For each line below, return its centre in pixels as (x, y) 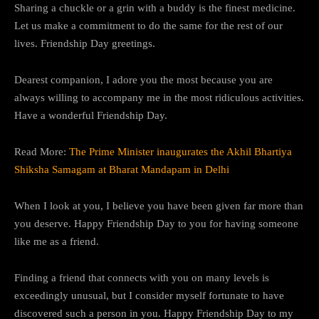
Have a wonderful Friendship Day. (91, 115)
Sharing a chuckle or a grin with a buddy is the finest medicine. (155, 7)
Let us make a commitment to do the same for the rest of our (148, 25)
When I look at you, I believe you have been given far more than (159, 205)
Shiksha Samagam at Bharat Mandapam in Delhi (122, 169)
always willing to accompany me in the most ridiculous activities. (159, 97)
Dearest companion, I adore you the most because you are (143, 79)
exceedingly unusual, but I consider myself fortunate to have (149, 295)
